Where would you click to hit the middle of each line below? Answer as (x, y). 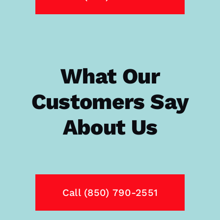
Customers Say (110, 101)
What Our (110, 76)
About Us (110, 127)
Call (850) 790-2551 (110, 192)
